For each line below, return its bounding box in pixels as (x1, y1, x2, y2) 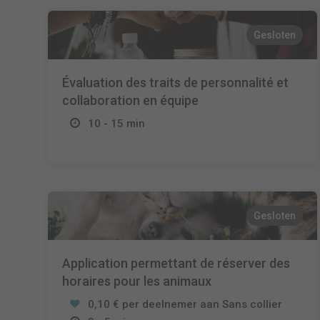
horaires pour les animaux (62, 274, 212, 289)
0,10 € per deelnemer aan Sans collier (88, 298, 283, 311)
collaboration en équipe (62, 93, 199, 108)
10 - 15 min (88, 117, 146, 130)
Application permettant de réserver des (62, 256, 291, 271)
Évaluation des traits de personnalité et (62, 75, 289, 90)
